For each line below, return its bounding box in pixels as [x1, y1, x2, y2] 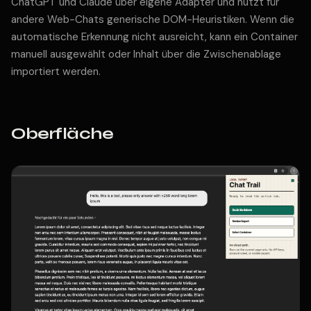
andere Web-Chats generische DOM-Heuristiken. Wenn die [11, 12, 294, 26]
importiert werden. [11, 65, 101, 78]
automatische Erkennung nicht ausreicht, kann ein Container [11, 30, 298, 44]
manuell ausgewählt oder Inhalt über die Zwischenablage [11, 47, 281, 61]
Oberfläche [11, 124, 114, 144]
